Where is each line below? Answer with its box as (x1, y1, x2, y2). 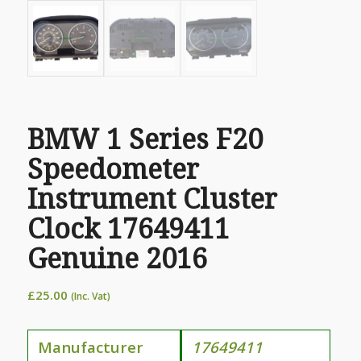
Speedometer (27, 152, 199, 185)
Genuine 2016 (27, 242, 207, 275)
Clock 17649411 (27, 212, 230, 245)
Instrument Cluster (27, 182, 277, 215)
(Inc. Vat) (70, 288, 110, 303)
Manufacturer (37, 336, 143, 357)
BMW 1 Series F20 (27, 122, 263, 156)
